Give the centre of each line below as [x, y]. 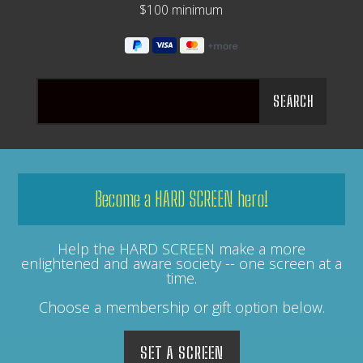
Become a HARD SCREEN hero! [181, 199]
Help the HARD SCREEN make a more [181, 249]
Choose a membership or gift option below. [181, 307]
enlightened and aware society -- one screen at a [181, 264]
